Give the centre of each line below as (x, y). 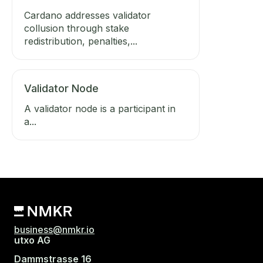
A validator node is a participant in (100, 109)
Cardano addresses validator (87, 15)
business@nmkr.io (54, 230)
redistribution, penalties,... (81, 41)
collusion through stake (77, 28)
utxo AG (32, 240)
